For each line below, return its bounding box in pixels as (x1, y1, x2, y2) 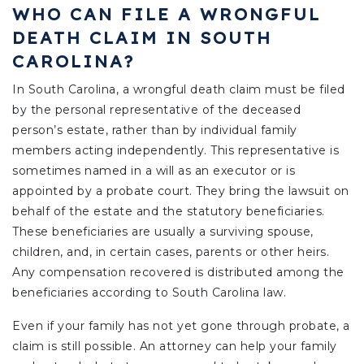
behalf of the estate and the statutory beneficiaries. (12, 203, 325, 219)
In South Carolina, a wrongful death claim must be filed (12, 81, 345, 97)
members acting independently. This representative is (12, 142, 339, 158)
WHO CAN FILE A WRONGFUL (12, 2, 321, 24)
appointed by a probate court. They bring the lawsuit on (12, 183, 349, 198)
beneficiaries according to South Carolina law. (12, 284, 286, 300)
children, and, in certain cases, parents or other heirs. (12, 244, 329, 259)
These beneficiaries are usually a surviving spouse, (12, 223, 314, 239)
